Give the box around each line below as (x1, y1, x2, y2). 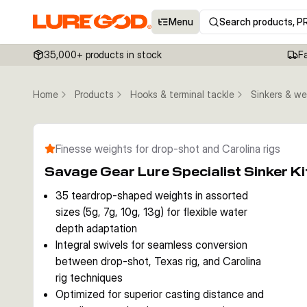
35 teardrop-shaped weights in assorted (56, 188, 248, 202)
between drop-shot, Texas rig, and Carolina (56, 254, 261, 268)
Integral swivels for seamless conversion (56, 238, 247, 251)
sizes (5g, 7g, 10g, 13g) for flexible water (56, 205, 247, 219)
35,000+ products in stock (44, 49, 162, 60)
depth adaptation (56, 221, 137, 235)
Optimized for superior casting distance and (56, 287, 264, 301)
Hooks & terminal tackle (130, 88, 234, 100)
